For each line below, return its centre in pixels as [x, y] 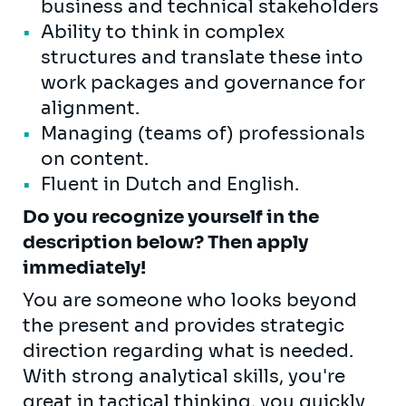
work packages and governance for [203, 82]
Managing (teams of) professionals [203, 133]
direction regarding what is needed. [188, 351]
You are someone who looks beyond [190, 300]
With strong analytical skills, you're [184, 376]
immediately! [84, 267]
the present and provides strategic [184, 325]
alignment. [90, 108]
